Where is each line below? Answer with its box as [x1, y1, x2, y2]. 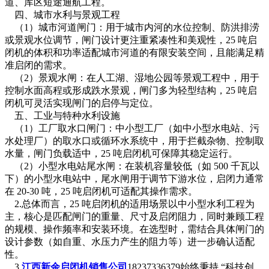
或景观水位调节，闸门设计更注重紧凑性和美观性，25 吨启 [5, 35, 257, 46]
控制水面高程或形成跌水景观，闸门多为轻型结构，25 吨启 [5, 85, 257, 96]
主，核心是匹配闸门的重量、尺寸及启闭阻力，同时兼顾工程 [5, 211, 264, 222]
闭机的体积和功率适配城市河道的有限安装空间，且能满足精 [5, 47, 264, 58]
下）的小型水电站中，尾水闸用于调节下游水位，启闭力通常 [5, 174, 264, 184]
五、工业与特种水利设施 [5, 110, 120, 121]
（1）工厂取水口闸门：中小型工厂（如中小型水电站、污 [5, 123, 259, 134]
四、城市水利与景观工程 [5, 10, 120, 20]
